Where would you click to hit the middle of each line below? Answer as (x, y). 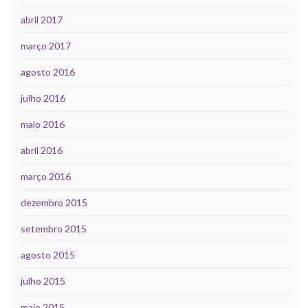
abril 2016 (42, 150)
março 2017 (46, 45)
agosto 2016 (48, 71)
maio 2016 (43, 124)
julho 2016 (43, 98)
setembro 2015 (54, 228)
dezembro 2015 (54, 202)
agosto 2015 (48, 254)
